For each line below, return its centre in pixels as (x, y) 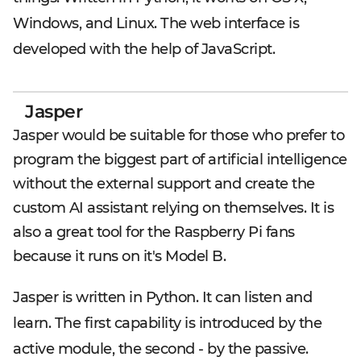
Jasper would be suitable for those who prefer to (178, 135)
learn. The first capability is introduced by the (167, 323)
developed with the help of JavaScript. (144, 49)
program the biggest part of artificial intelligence (180, 159)
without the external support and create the (164, 183)
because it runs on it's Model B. (119, 256)
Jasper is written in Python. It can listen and (162, 297)
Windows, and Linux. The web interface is (156, 23)
